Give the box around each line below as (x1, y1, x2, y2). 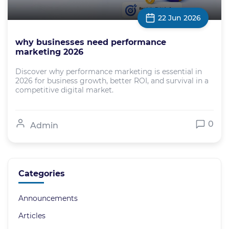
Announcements (18, 193, 78, 203)
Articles (18, 211, 45, 220)
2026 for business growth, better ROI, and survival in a (15, 76, 209, 85)
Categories (18, 168, 65, 178)
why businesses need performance (15, 37, 166, 47)
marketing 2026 (15, 47, 83, 57)
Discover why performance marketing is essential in (15, 66, 202, 76)
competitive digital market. (15, 85, 113, 95)
